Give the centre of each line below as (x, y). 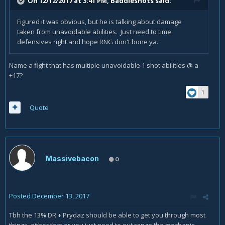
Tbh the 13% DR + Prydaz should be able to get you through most (107, 215)
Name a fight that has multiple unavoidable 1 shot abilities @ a (104, 65)
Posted (21, 196)
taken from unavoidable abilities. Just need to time (94, 32)
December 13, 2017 (61, 196)
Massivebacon (72, 158)
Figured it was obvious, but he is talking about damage (99, 22)
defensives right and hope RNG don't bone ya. (88, 42)
